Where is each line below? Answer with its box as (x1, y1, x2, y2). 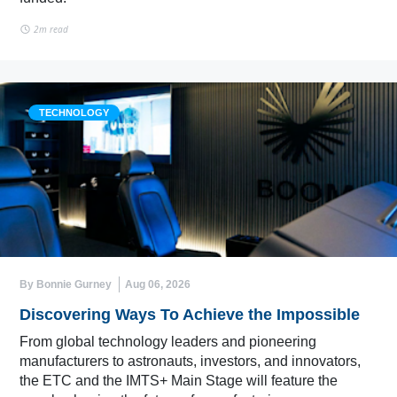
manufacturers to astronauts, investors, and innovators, (19, 354, 361, 369)
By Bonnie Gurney (19, 278, 112, 291)
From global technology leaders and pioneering (19, 334, 316, 349)
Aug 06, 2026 (125, 278, 191, 291)
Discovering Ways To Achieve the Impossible (19, 306, 360, 323)
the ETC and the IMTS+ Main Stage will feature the (19, 373, 338, 388)
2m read (30, 22, 68, 35)
